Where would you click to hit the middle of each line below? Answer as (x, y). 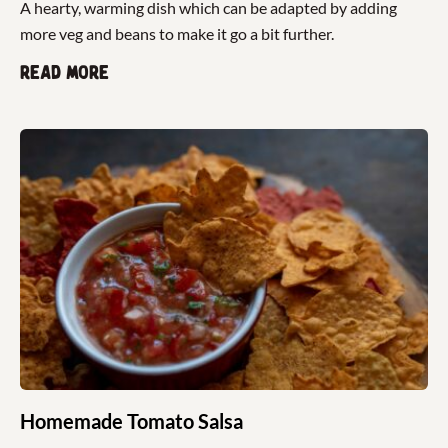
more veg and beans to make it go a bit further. (177, 33)
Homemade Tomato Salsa (131, 421)
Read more (64, 72)
